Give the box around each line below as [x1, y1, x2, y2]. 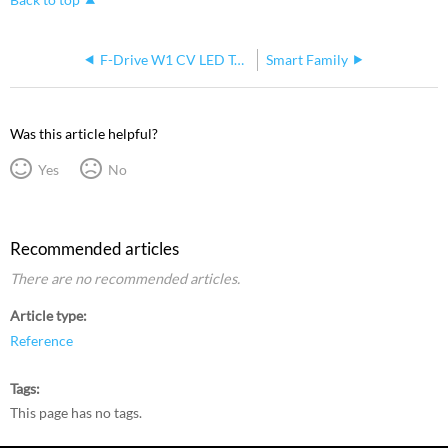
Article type [10, 307, 84, 325]
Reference [10, 331, 74, 349]
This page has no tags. [10, 404, 143, 422]
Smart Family [266, 51, 349, 69]
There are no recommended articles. [10, 270, 241, 288]
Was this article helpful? [10, 125, 159, 143]
